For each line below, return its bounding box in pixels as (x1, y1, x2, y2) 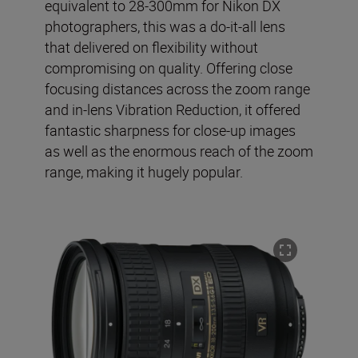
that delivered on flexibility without (45, 38, 258, 57)
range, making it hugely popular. (45, 162, 243, 181)
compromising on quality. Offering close (45, 58, 292, 78)
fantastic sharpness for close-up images (45, 121, 296, 140)
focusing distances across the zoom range (45, 79, 310, 98)
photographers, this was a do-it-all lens (45, 17, 285, 36)
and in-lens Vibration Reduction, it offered (45, 100, 300, 119)
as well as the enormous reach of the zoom (45, 141, 313, 161)
